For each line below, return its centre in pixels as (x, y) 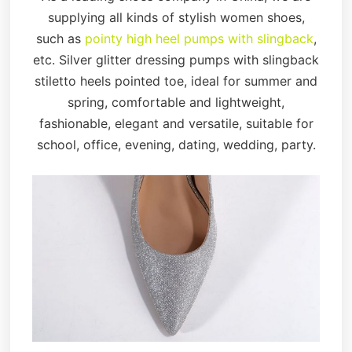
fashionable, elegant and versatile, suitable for (176, 124)
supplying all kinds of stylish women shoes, (176, 18)
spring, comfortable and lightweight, (176, 103)
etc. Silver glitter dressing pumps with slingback (176, 60)
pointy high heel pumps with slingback (199, 39)
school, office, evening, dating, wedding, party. (176, 145)
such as (60, 39)
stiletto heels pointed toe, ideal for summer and (176, 81)
